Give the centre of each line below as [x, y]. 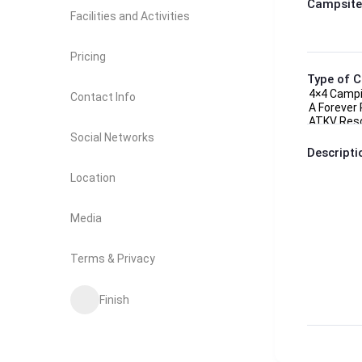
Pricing [88, 56]
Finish [114, 299]
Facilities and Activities [130, 16]
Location [93, 177]
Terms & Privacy [113, 258]
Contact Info [103, 97]
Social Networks [112, 137]
